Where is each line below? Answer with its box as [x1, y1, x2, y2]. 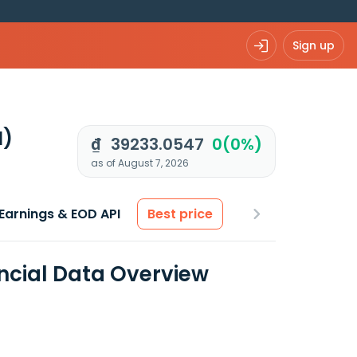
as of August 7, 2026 [91, 156, 189, 170]
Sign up [292, 37, 335, 53]
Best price [147, 205, 213, 223]
